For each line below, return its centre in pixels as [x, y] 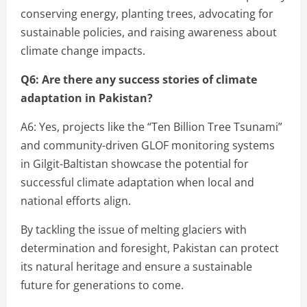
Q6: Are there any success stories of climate [139, 79]
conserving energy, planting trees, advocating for [147, 13]
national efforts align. [76, 200]
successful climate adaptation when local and [137, 182]
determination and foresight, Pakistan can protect [150, 248]
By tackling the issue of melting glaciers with [134, 229]
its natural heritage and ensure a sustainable [136, 266]
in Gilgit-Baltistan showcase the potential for [135, 163]
